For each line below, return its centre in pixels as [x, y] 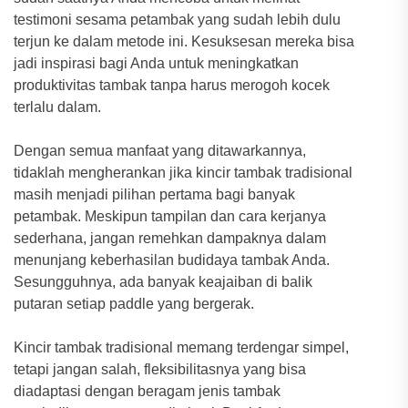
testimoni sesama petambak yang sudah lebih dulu [177, 20]
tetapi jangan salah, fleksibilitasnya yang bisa [160, 369]
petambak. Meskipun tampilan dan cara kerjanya [170, 216]
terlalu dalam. [57, 107]
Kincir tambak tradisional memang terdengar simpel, [181, 347]
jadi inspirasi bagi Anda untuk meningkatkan [156, 63]
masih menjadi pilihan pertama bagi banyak [154, 194]
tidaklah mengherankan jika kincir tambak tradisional [183, 173]
